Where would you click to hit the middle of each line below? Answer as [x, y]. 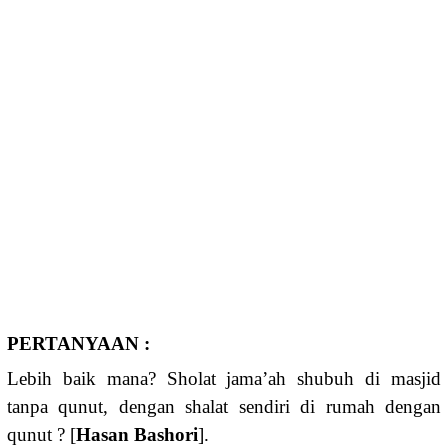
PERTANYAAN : [78, 344]
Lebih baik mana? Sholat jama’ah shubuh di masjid [224, 379]
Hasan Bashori [137, 435]
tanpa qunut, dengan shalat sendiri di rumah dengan [224, 407]
